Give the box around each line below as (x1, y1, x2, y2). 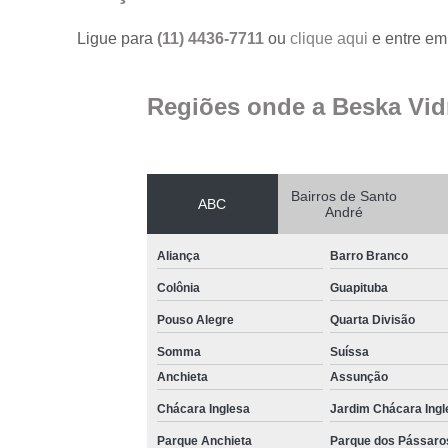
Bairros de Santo (290, 187, 397, 204)
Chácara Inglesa (156, 401, 250, 416)
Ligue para (77, 29, 158, 47)
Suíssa (329, 344, 369, 359)
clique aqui (290, 29, 369, 47)
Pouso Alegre (156, 312, 234, 327)
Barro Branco (329, 248, 408, 263)
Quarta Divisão (329, 312, 415, 327)
